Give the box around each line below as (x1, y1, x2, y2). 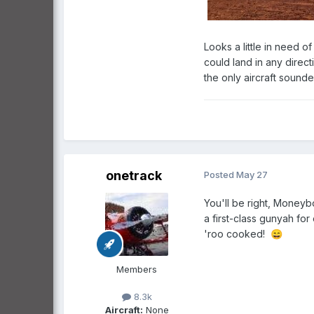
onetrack (106, 168, 162, 183)
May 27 (236, 168, 268, 180)
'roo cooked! (204, 227, 271, 240)
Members (116, 263, 157, 275)
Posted (204, 168, 236, 180)
